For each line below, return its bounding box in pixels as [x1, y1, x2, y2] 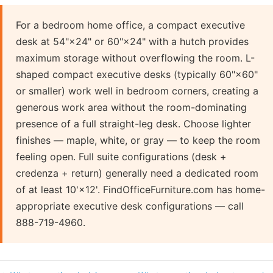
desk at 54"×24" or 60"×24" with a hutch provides [16, 35, 249, 48]
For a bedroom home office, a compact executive [16, 18, 245, 31]
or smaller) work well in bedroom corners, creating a [16, 84, 258, 97]
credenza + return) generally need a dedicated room [16, 166, 258, 179]
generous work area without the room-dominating [16, 101, 247, 113]
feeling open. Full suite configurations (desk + [16, 150, 227, 163]
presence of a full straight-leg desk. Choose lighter [16, 117, 251, 130]
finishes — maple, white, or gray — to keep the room [16, 133, 260, 146]
